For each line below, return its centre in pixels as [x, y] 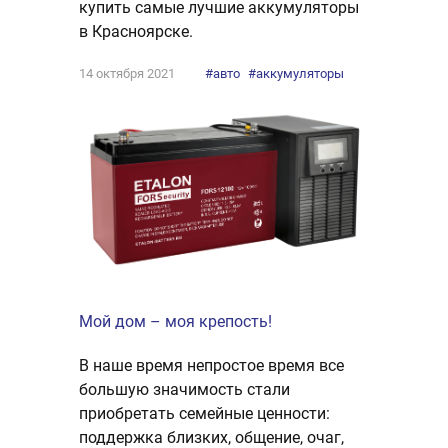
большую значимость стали [184, 389]
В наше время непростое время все [211, 365]
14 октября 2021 [127, 74]
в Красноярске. [136, 32]
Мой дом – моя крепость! [175, 321]
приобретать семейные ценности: [204, 413]
